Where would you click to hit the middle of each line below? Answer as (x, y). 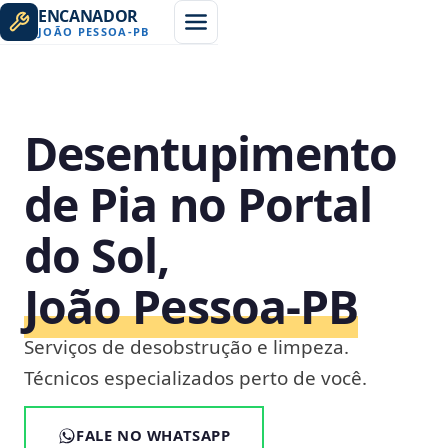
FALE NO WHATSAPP (153, 435)
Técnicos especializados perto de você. (195, 378)
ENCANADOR (88, 15)
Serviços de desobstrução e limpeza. (186, 347)
